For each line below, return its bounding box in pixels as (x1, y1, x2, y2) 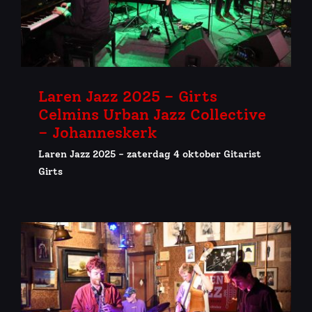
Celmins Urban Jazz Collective (38, 104, 266, 124)
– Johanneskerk (38, 123, 157, 142)
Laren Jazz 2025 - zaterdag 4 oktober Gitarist (38, 148, 261, 160)
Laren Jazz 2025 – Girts (38, 86, 217, 106)
